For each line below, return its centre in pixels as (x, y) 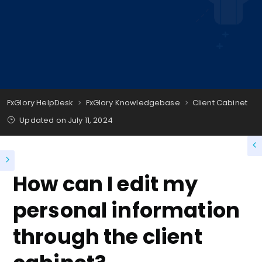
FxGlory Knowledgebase (133, 103)
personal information (126, 210)
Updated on (43, 120)
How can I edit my (106, 184)
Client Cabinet (220, 103)
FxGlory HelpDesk (40, 103)
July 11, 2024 (90, 120)
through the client (108, 237)
